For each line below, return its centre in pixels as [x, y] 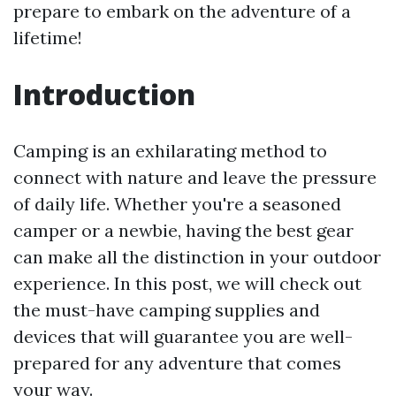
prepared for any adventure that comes [177, 362]
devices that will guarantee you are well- [183, 336]
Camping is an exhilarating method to [170, 150]
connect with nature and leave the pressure [195, 177]
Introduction [104, 94]
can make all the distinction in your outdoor [197, 256]
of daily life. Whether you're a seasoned [177, 203]
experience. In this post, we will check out [187, 283]
